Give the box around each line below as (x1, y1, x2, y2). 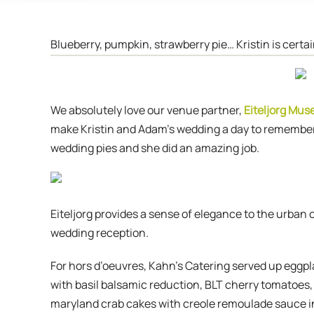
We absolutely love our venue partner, (50, 102, 242, 118)
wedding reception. (50, 224, 149, 240)
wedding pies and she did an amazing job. (50, 139, 259, 156)
